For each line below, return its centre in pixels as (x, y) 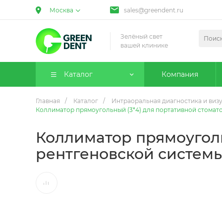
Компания (180, 74)
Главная (48, 101)
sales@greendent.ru (154, 10)
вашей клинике (144, 45)
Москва (61, 10)
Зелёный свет (141, 36)
